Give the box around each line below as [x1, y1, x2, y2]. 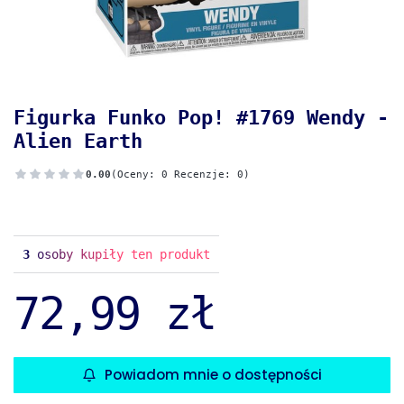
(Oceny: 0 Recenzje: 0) [111, 168, 250, 180]
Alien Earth [14, 130, 142, 153]
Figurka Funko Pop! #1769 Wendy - [14, 106, 389, 130]
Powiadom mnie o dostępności [105, 365, 323, 385]
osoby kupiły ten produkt [30, 247, 210, 262]
